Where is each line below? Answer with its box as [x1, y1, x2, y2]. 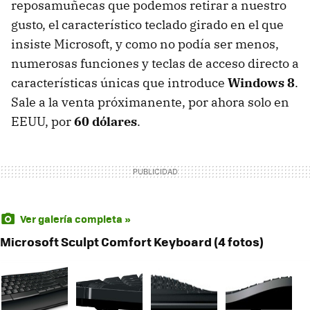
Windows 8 [228, 75, 295, 91]
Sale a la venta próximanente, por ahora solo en [11, 94, 289, 111]
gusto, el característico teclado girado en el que [11, 17, 284, 33]
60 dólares [74, 113, 137, 130]
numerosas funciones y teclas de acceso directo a [11, 55, 299, 72]
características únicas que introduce [11, 75, 228, 91]
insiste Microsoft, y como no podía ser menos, [11, 36, 279, 53]
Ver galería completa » [19, 211, 131, 227]
